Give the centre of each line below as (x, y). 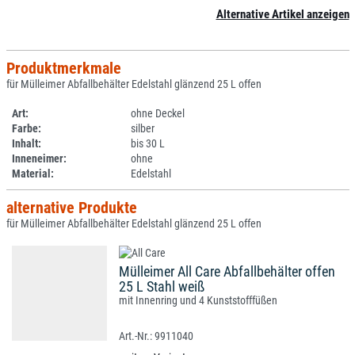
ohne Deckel (158, 113)
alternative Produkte (71, 208)
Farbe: (27, 128)
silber (143, 128)
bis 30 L (148, 143)
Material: (33, 174)
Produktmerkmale (63, 68)
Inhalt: (27, 143)
